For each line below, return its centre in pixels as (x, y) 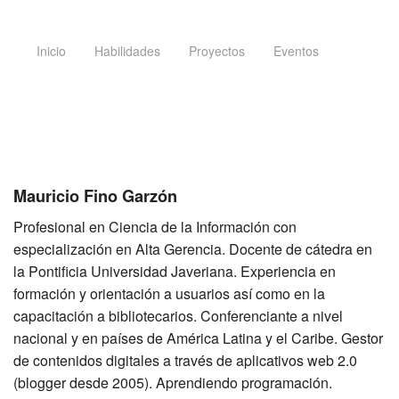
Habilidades (127, 51)
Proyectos (217, 51)
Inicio (51, 51)
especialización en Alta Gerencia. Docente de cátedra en (193, 249)
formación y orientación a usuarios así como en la (169, 294)
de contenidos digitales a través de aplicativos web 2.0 (185, 361)
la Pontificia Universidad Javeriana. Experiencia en (175, 272)
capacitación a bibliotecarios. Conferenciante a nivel (178, 316)
